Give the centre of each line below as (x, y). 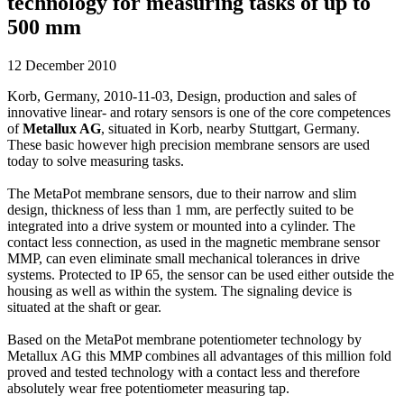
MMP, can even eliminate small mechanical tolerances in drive (184, 258)
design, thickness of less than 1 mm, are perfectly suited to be (180, 209)
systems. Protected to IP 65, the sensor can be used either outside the (201, 274)
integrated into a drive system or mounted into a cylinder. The (181, 225)
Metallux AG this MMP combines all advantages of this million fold (199, 355)
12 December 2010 (62, 65)
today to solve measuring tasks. (96, 161)
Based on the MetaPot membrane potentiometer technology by (184, 339)
